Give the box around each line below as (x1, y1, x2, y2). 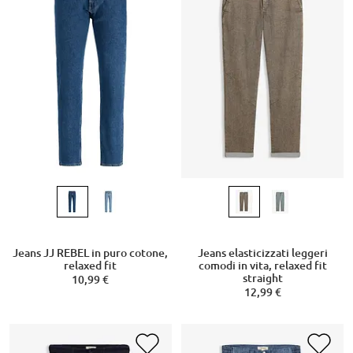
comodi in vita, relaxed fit (198, 259, 327, 273)
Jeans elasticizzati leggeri (197, 247, 328, 260)
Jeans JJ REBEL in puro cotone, (13, 247, 169, 260)
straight (242, 272, 283, 285)
